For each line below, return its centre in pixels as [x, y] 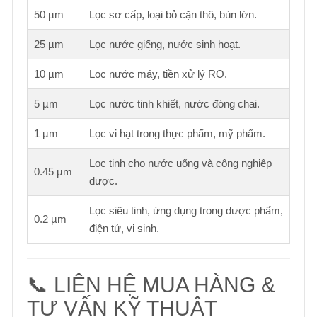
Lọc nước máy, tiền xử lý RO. [158, 74]
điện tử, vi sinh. [124, 228]
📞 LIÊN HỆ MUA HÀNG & [151, 285]
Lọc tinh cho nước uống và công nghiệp [180, 163]
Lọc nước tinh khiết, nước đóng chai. [174, 104]
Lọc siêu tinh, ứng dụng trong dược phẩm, [186, 211]
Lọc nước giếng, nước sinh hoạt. [165, 44]
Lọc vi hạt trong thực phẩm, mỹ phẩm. [177, 133]
